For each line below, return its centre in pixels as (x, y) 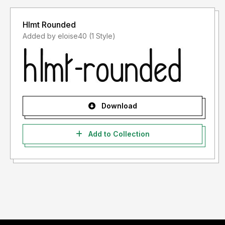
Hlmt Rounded (49, 25)
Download (118, 106)
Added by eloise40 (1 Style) (102, 36)
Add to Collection (118, 134)
